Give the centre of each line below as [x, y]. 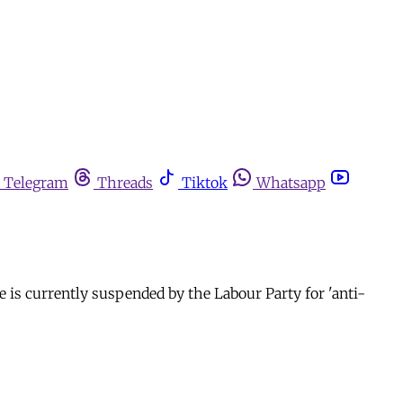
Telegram [36, 183]
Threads [125, 183]
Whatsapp [291, 183]
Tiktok [205, 183]
